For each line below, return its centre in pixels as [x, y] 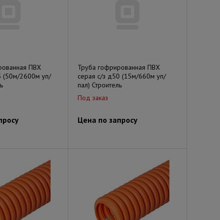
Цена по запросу [108, 120]
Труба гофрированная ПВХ [119, 67]
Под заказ [93, 98]
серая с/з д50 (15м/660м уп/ [122, 76]
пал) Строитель [100, 85]
